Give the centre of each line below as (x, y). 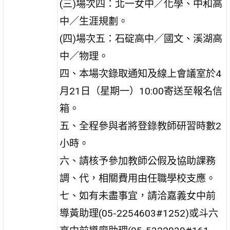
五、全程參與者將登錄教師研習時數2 (141, 126)
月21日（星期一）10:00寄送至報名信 (141, 91)
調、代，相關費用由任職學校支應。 (138, 178)
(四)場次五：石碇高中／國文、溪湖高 (141, 39)
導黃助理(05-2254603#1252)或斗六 (139, 213)
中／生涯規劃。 (94, 21)
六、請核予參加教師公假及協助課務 (138, 161)
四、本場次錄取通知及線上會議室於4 (141, 73)
